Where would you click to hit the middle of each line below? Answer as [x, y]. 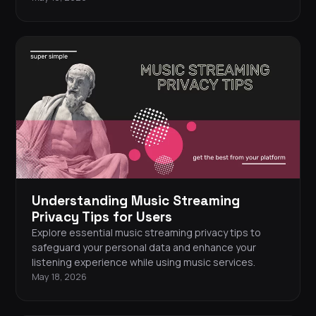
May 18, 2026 [59, 277]
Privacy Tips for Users [102, 217]
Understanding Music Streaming [136, 201]
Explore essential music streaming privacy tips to [146, 233]
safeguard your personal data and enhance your [144, 248]
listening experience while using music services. [144, 262]
